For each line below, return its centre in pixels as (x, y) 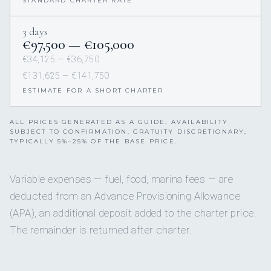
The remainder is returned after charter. (101, 230)
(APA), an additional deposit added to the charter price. (133, 213)
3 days (35, 32)
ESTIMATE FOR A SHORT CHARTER (93, 91)
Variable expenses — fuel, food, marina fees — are (121, 179)
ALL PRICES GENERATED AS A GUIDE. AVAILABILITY (119, 122)
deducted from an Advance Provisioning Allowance (125, 196)
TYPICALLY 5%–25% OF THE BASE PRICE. (93, 142)
